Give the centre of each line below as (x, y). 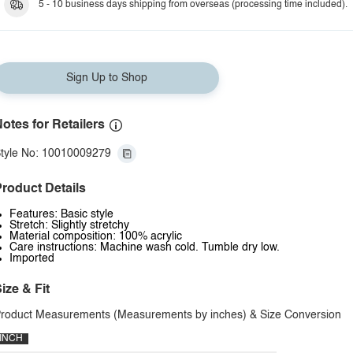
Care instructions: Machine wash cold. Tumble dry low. (145, 247)
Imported (32, 258)
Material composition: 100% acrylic (96, 236)
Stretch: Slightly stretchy (69, 225)
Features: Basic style (61, 214)
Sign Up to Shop (106, 78)
